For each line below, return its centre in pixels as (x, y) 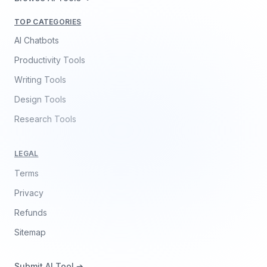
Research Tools (45, 119)
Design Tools (40, 99)
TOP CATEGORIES (48, 22)
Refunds (31, 212)
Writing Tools (40, 80)
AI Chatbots (37, 40)
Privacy (29, 193)
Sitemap (30, 232)
